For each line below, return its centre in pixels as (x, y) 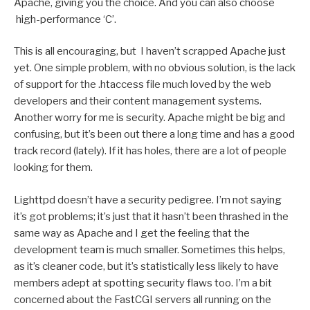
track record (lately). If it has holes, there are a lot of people (150, 151)
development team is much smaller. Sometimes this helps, (149, 249)
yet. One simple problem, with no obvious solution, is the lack (155, 68)
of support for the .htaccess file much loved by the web (143, 85)
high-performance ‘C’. (65, 19)
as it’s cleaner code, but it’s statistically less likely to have (146, 266)
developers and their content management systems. (138, 101)
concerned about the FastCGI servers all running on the (143, 299)
